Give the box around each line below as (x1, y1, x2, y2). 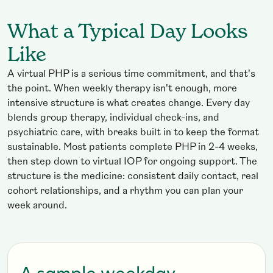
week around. (7, 201, 67, 211)
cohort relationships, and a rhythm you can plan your (7, 186, 243, 197)
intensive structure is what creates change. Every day (7, 99, 250, 109)
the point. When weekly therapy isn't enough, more (7, 84, 237, 94)
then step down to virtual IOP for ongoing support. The (7, 157, 257, 168)
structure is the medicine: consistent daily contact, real (7, 172, 258, 182)
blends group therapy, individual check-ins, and (7, 113, 219, 124)
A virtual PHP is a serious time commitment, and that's (7, 69, 255, 80)
